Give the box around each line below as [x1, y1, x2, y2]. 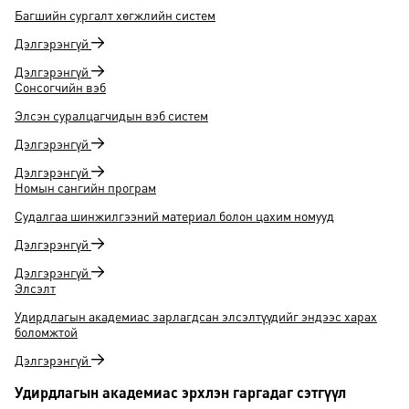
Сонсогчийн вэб [15, 79, 106, 95]
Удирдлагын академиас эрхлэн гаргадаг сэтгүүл [15, 383, 346, 402]
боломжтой [15, 323, 78, 340]
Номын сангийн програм [15, 179, 156, 195]
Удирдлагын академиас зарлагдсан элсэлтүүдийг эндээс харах [15, 308, 377, 324]
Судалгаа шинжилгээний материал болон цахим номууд [15, 207, 334, 224]
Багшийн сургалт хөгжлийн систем [15, 6, 215, 23]
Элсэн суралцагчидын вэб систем [15, 107, 208, 123]
